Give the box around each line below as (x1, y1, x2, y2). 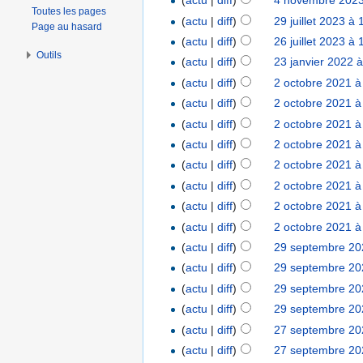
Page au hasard (32, 20, 103, 32)
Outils (36, 49, 62, 61)
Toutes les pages (32, 5, 107, 17)
